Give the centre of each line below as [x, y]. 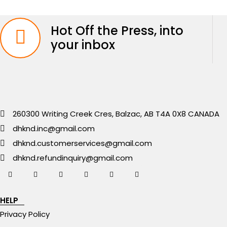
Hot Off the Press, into [117, 31]
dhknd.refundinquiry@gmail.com [73, 158]
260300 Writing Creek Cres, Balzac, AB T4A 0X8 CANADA [116, 114]
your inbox [83, 45]
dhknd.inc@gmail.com [54, 128]
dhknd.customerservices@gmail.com [82, 143]
